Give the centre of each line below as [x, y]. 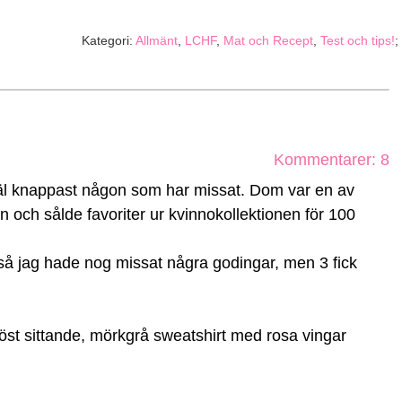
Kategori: [109, 40]
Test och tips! [358, 40]
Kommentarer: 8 [332, 160]
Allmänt [157, 40]
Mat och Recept [268, 40]
